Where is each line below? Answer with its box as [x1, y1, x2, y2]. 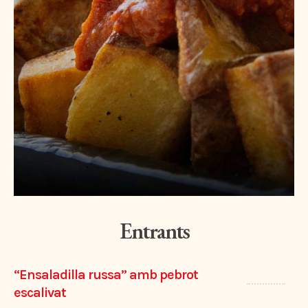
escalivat [14, 285, 66, 301]
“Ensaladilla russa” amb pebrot [14, 267, 198, 283]
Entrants [119, 217, 189, 246]
